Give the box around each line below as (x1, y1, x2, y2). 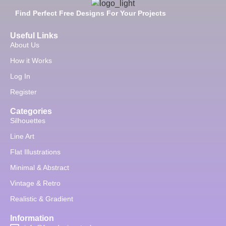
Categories (10, 106, 52, 116)
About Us (10, 40, 39, 49)
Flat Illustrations (10, 147, 61, 156)
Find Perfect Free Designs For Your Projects (15, 9, 166, 17)
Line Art (10, 132, 34, 140)
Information (10, 213, 54, 222)
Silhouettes (10, 116, 45, 125)
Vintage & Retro (10, 179, 61, 187)
